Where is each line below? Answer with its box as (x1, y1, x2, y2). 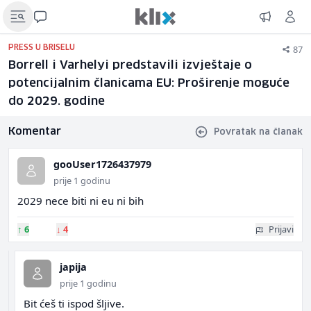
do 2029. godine (8, 96, 105, 108)
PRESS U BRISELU (8, 44, 75, 51)
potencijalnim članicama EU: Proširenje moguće (8, 78, 289, 90)
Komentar (8, 126, 61, 137)
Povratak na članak (214, 127, 303, 137)
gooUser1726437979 (53, 158, 151, 171)
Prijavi (269, 223, 294, 235)
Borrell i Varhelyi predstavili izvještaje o (8, 60, 252, 72)
